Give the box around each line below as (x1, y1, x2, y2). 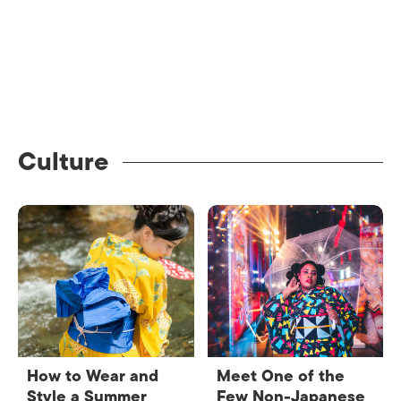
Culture (18, 141, 108, 183)
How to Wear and (27, 363, 158, 390)
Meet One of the (216, 363, 345, 390)
